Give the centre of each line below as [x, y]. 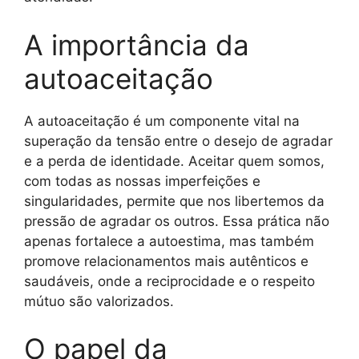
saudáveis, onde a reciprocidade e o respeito [169, 281]
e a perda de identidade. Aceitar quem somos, [174, 161]
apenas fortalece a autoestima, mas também [169, 241]
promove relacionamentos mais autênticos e [166, 261]
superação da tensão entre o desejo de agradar [178, 141]
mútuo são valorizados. [99, 301]
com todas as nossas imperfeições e [142, 181]
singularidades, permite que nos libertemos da [174, 201]
